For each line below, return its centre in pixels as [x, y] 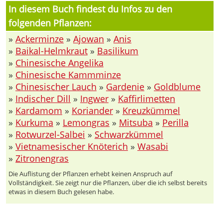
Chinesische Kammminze [68, 74]
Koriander [92, 110]
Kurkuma [34, 122]
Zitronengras [42, 158]
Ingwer [94, 98]
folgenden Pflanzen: [50, 23]
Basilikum [118, 51]
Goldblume [177, 86]
